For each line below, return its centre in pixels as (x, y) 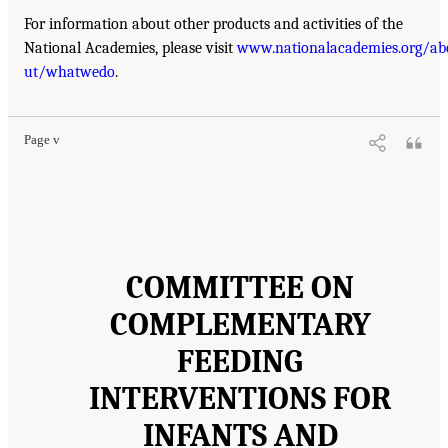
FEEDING (240, 361)
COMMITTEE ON (240, 287)
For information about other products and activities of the (213, 23)
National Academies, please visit (130, 47)
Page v (42, 139)
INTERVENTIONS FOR (240, 398)
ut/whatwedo (69, 71)
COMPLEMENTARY (240, 324)
